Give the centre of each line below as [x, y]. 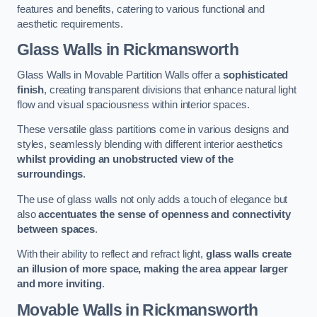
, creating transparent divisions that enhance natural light [170, 90]
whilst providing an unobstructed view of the [125, 160]
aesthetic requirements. [70, 24]
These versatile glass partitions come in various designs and [153, 130]
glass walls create [249, 254]
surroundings [50, 174]
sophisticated [256, 75]
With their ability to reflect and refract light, [111, 254]
